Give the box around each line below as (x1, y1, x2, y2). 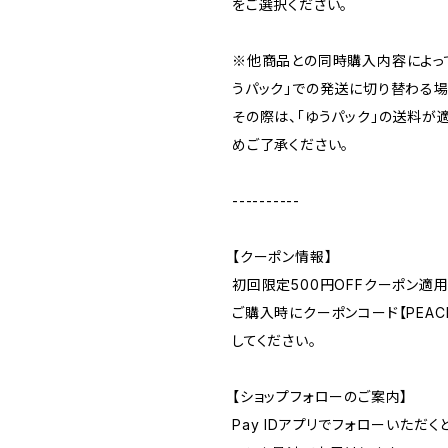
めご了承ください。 (232, 135, 350, 153)
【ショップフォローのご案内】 (232, 387, 409, 405)
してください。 (232, 331, 317, 349)
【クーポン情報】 (232, 247, 333, 265)
